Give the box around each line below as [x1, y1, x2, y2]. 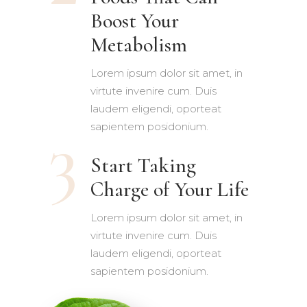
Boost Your [90, 8, 179, 34]
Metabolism [90, 32, 187, 58]
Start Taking [90, 152, 196, 178]
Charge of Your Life [90, 176, 249, 202]
